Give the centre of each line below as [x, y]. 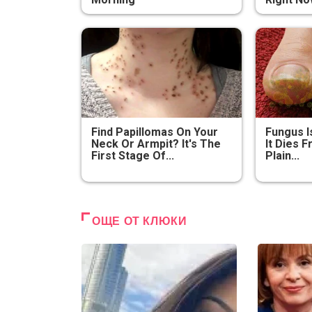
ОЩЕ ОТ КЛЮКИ [140, 221]
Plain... [282, 156]
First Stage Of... [133, 156]
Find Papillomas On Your [155, 132]
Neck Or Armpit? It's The [156, 144]
